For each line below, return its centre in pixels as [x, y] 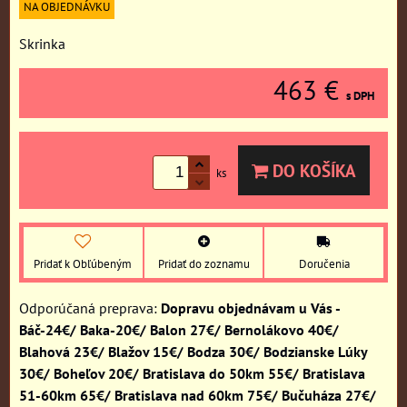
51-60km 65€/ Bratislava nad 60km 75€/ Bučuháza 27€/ [198, 395]
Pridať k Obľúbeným [83, 264]
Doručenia [324, 264]
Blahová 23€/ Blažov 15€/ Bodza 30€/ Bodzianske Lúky [193, 352]
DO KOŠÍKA [312, 171]
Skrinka [42, 44]
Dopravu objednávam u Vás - [250, 308]
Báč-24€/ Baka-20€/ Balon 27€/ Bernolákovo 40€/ [179, 330]
